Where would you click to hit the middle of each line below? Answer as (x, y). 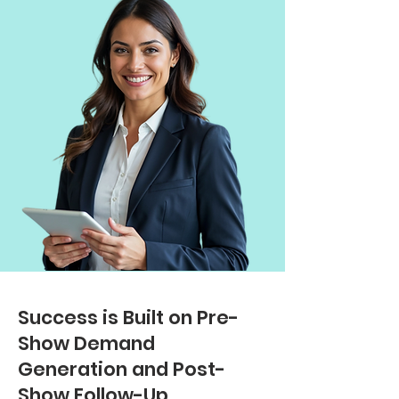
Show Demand (86, 343)
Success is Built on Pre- (128, 318)
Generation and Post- (122, 369)
